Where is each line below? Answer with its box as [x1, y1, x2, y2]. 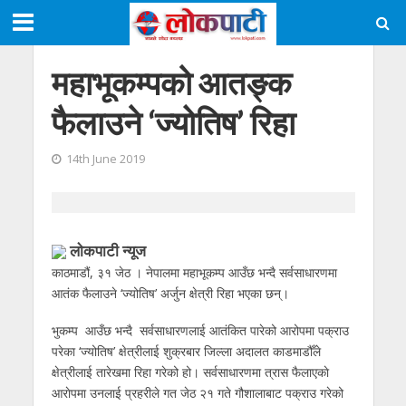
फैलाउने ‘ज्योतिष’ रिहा [51, 103, 295, 142]
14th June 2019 [65, 151, 145, 167]
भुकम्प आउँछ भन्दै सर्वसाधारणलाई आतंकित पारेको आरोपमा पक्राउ [51, 321, 349, 339]
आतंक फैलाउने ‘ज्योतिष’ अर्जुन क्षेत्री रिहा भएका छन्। [51, 285, 289, 302]
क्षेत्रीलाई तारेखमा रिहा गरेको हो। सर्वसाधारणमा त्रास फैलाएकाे [51, 362, 333, 381]
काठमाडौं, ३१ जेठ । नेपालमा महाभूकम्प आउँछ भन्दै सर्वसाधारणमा [51, 264, 337, 281]
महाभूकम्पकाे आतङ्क [51, 63, 292, 102]
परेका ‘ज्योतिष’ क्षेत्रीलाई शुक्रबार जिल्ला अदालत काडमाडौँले [51, 342, 324, 360]
